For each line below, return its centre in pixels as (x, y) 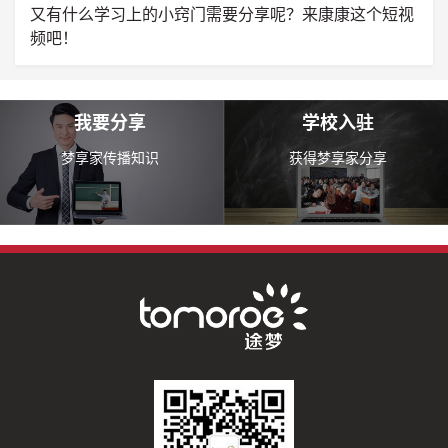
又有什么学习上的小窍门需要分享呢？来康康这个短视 (222, 14)
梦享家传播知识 (110, 157)
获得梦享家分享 (338, 157)
